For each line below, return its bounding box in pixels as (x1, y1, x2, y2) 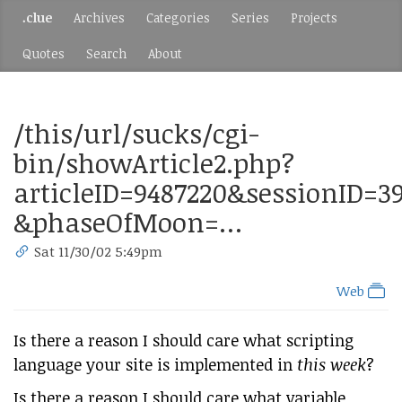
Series (232, 9, 269, 26)
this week (297, 354, 366, 375)
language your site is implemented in (13, 354, 297, 375)
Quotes (22, 45, 65, 62)
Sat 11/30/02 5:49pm (34, 242, 163, 260)
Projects (291, 9, 337, 26)
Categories (146, 9, 210, 26)
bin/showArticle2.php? (13, 144, 294, 181)
